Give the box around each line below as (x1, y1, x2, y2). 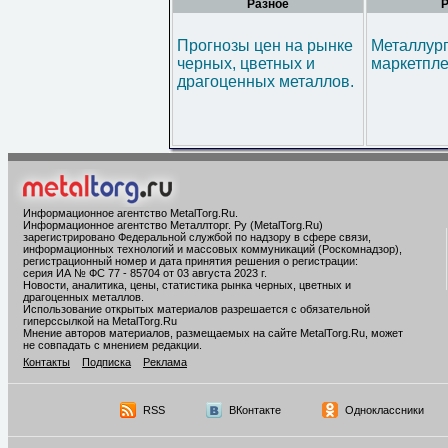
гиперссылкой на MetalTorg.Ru (23, 315, 177, 327)
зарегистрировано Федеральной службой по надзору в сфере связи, (23, 231, 371, 243)
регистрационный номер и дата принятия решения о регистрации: (23, 255, 358, 267)
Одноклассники (344, 404, 424, 416)
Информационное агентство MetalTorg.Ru (23, 207, 235, 219)
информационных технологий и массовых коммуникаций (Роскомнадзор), (23, 243, 402, 255)
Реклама (143, 356, 187, 368)
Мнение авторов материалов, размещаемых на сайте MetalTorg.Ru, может (23, 327, 403, 339)
